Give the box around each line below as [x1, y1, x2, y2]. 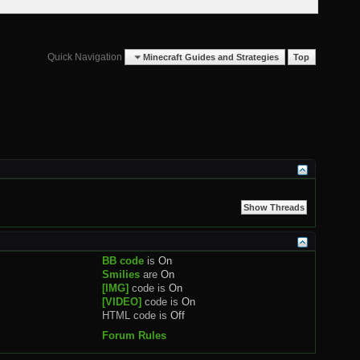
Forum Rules [102, 329, 167, 342]
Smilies [102, 268, 141, 280]
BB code [102, 254, 145, 267]
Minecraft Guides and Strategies [143, 51, 280, 62]
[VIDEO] [102, 295, 142, 308]
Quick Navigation [47, 51, 123, 63]
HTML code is [102, 309, 171, 321]
